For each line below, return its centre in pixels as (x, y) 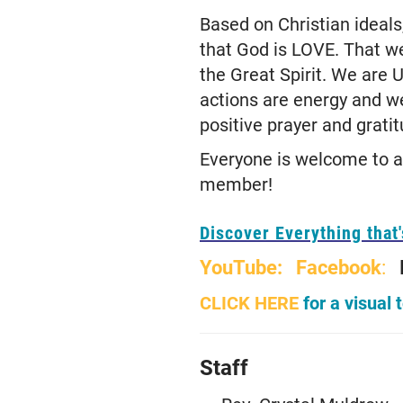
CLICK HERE (249, 302)
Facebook (338, 267)
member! (236, 184)
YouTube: (241, 267)
